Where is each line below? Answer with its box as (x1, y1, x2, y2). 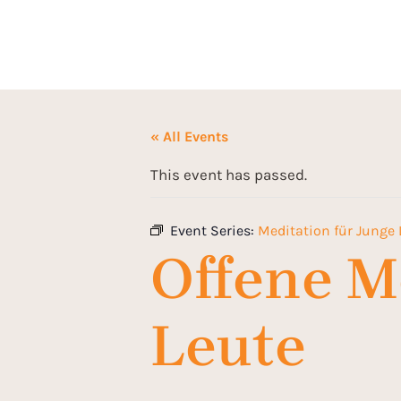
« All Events (150, 128, 228, 145)
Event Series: (170, 222, 258, 239)
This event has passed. (150, 166, 307, 183)
